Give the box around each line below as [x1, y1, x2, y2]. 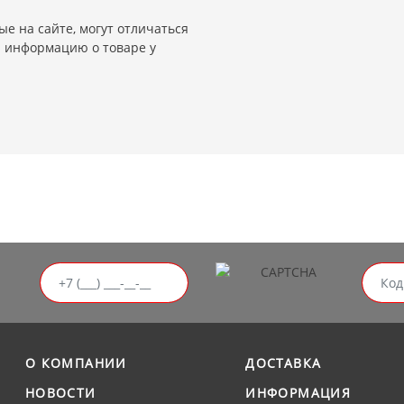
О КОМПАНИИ [24, 354, 127, 372]
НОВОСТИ [24, 384, 96, 401]
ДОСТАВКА [245, 354, 322, 372]
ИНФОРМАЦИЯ [245, 384, 352, 401]
